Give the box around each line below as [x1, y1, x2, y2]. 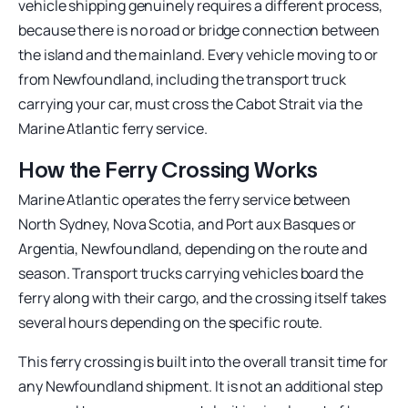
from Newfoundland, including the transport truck [18, 68, 347, 89]
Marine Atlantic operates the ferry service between [18, 189, 352, 209]
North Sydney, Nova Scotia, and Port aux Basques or [18, 213, 357, 234]
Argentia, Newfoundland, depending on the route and [18, 238, 368, 259]
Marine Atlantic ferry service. [18, 117, 208, 138]
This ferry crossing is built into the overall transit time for [18, 351, 389, 372]
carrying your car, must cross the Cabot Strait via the [18, 93, 362, 114]
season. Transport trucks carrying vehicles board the [18, 262, 363, 283]
